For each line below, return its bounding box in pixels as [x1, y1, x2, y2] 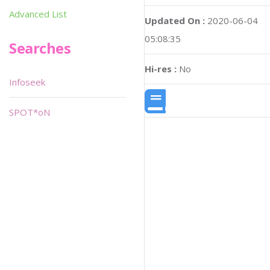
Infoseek [9, 76, 45, 88]
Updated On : [145, 14, 205, 27]
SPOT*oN [9, 106, 50, 118]
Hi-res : [145, 62, 177, 75]
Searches [9, 38, 71, 58]
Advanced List [9, 8, 67, 20]
